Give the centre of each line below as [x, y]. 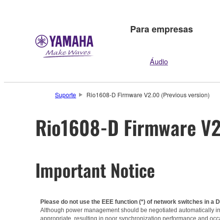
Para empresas [162, 29]
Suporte [66, 95]
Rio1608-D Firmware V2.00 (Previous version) [148, 95]
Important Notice [95, 169]
